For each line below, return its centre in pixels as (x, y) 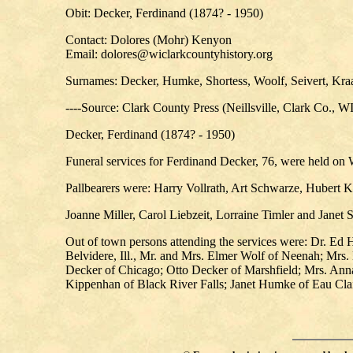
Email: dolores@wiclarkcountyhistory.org (172, 54)
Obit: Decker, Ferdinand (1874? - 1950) (164, 13)
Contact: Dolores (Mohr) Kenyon (149, 40)
